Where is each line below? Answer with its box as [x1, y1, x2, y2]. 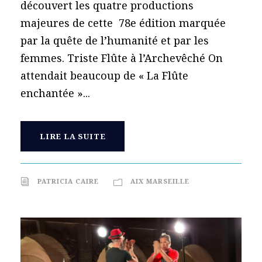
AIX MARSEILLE [130, 176, 189, 185]
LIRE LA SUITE [40, 130, 106, 142]
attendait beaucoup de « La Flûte [20, 68, 188, 82]
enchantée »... [20, 85, 90, 100]
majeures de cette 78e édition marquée [20, 15, 226, 30]
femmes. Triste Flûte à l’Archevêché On [20, 50, 223, 65]
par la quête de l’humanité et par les [20, 33, 209, 47]
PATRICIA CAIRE [37, 176, 99, 185]
